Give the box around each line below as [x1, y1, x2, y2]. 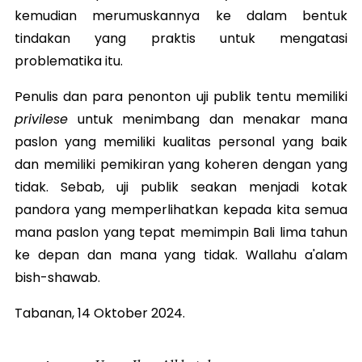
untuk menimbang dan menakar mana [68, 109, 347, 128]
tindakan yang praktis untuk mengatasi [15, 28, 347, 48]
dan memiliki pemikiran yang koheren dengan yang [15, 154, 347, 174]
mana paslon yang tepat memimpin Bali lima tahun [15, 222, 347, 242]
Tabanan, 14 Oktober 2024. [15, 303, 185, 322]
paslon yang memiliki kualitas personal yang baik [15, 132, 347, 151]
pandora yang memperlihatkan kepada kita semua [15, 200, 347, 219]
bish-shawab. [15, 267, 100, 287]
